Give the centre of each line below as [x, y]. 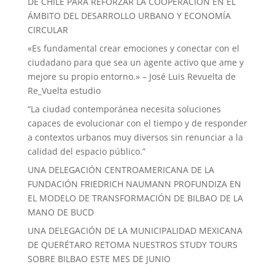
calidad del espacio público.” [86, 151]
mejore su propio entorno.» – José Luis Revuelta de [131, 76]
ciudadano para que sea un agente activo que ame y [135, 62]
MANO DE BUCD [60, 212]
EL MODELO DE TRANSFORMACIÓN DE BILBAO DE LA [135, 198]
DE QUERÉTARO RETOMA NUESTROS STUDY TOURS [132, 244]
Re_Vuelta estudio [64, 90]
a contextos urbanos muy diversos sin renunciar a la [135, 137]
